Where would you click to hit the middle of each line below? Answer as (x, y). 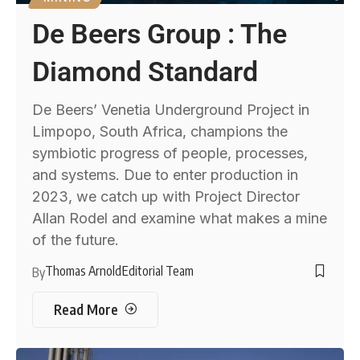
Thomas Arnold (84, 271)
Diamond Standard (145, 72)
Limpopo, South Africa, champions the (160, 132)
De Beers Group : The (160, 34)
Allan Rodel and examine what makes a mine (180, 219)
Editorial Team (158, 271)
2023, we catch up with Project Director (166, 197)
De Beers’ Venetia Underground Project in (171, 110)
